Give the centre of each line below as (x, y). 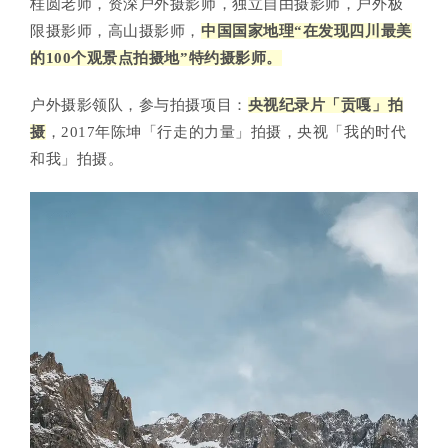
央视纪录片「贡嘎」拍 (325, 105)
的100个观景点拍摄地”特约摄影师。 (156, 58)
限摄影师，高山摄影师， (115, 31)
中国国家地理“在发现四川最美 (306, 31)
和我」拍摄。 (77, 159)
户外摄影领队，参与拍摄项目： (139, 105)
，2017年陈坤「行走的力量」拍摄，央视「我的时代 (226, 132)
